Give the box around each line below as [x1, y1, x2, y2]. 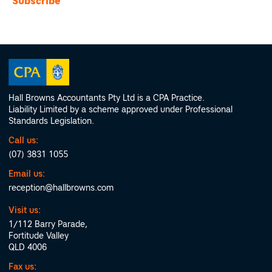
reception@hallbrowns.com [8, 182, 114, 194]
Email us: [8, 168, 45, 180]
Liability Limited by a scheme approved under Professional [8, 104, 233, 115]
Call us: [8, 135, 38, 146]
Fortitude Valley [8, 230, 69, 242]
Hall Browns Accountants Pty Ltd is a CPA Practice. [8, 92, 205, 104]
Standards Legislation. [8, 115, 94, 127]
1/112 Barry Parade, [8, 219, 87, 230]
